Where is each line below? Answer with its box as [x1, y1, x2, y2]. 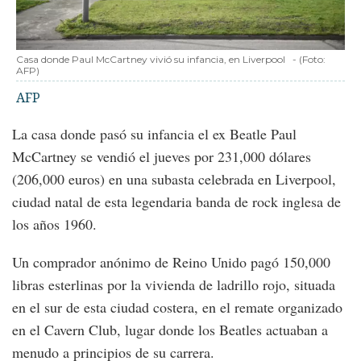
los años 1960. [12, 214, 97, 234]
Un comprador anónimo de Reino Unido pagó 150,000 [12, 252, 330, 272]
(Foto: [299, 53, 326, 66]
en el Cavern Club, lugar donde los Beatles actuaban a [12, 320, 328, 340]
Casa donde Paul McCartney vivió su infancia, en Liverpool [16, 53, 285, 66]
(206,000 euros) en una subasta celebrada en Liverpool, [12, 169, 336, 189]
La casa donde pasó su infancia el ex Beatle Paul [12, 124, 297, 144]
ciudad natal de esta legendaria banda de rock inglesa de [12, 192, 341, 212]
